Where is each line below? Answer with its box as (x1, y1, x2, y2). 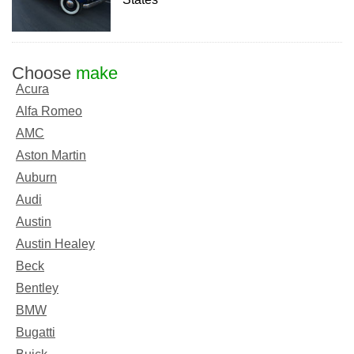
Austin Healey (16, 236, 95, 250)
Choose (12, 62, 76, 83)
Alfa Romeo (16, 104, 82, 118)
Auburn (16, 170, 57, 184)
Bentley (16, 281, 58, 295)
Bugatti (16, 325, 55, 339)
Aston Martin (16, 148, 86, 162)
